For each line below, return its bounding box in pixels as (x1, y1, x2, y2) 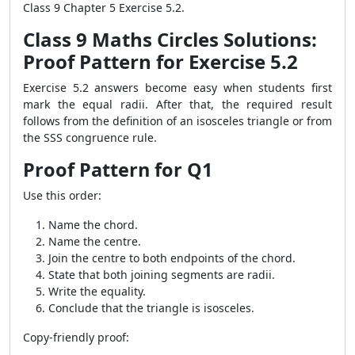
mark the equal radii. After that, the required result (23, 97, 332, 112)
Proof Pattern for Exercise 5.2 (23, 48, 298, 74)
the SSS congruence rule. (23, 130, 157, 145)
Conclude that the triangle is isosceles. (48, 300, 254, 315)
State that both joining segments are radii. (48, 267, 275, 282)
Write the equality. (48, 284, 146, 299)
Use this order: (23, 188, 101, 203)
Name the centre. (48, 234, 141, 249)
